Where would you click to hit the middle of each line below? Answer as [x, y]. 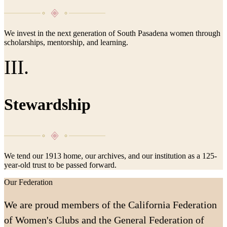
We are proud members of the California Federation [110, 204]
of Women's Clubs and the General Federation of [104, 220]
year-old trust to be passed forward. [60, 165]
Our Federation [28, 182]
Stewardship [47, 104]
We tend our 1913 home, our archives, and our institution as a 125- [110, 156]
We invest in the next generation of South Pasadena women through [112, 33]
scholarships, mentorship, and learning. [66, 42]
